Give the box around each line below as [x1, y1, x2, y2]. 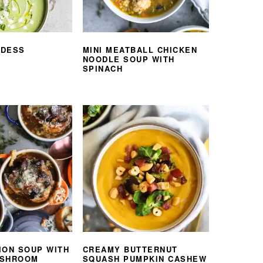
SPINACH [82, 63, 123, 75]
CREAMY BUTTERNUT [82, 243, 178, 255]
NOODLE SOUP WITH [82, 53, 175, 65]
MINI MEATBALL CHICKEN [82, 44, 198, 56]
